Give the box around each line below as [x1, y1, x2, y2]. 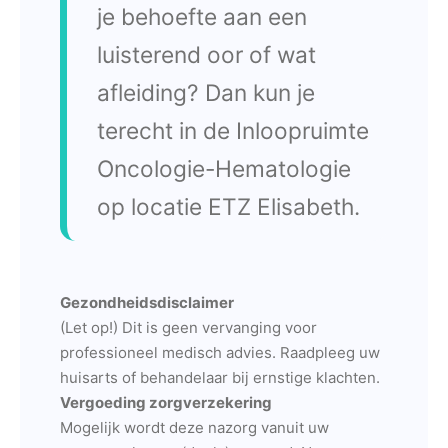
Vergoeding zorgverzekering [60, 393, 272, 412]
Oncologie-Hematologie [97, 155, 351, 182]
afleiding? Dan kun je [97, 79, 315, 106]
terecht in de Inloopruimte [97, 117, 369, 144]
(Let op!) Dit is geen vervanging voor [60, 318, 317, 337]
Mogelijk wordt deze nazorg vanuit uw [60, 418, 329, 437]
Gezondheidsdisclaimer [60, 293, 234, 312]
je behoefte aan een [97, 3, 307, 30]
